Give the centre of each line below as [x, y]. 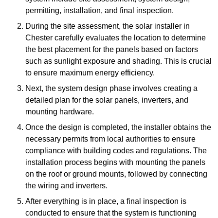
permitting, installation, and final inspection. [100, 10]
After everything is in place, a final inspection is [106, 201]
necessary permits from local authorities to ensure [110, 139]
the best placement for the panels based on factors [112, 49]
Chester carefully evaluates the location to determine [116, 37]
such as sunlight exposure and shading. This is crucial [118, 61]
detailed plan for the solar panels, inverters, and [107, 100]
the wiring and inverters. [66, 185]
